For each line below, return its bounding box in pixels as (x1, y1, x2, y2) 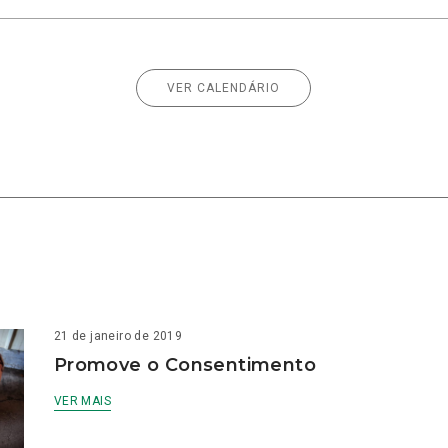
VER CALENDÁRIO (167, 81, 281, 96)
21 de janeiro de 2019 (53, 329, 183, 344)
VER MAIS (53, 394, 111, 409)
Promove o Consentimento (53, 354, 316, 377)
